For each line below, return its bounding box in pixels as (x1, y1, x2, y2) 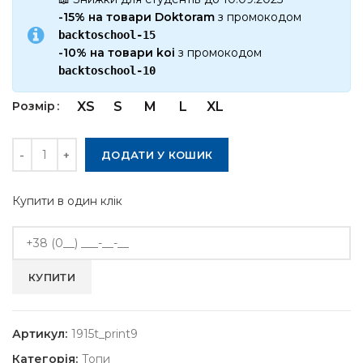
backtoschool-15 (58, 28, 156, 41)
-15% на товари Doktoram (58, 9, 218, 24)
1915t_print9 (71, 326, 138, 341)
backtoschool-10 (58, 63, 156, 77)
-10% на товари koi (58, 45, 178, 60)
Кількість (11, 138, 61, 153)
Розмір (12, 98, 55, 113)
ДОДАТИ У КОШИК (101, 147, 213, 161)
